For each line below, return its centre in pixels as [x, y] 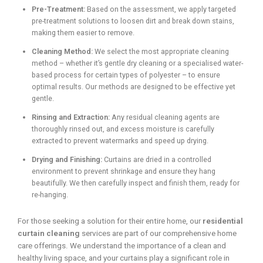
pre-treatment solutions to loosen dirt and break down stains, [133, 21]
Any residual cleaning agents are [165, 117]
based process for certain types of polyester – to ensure [126, 75]
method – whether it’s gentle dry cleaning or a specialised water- [137, 63]
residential [223, 221]
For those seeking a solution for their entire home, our [110, 221]
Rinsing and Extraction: [71, 117]
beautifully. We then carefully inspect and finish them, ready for [136, 183]
